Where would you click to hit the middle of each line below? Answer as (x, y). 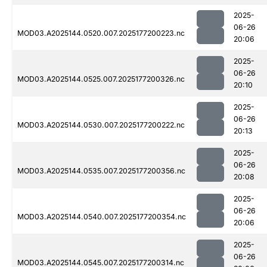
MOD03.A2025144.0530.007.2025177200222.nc (101, 125)
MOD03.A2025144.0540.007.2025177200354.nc (102, 217)
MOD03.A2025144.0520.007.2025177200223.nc (101, 33)
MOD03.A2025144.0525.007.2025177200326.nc (101, 79)
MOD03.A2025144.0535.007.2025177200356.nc (101, 171)
